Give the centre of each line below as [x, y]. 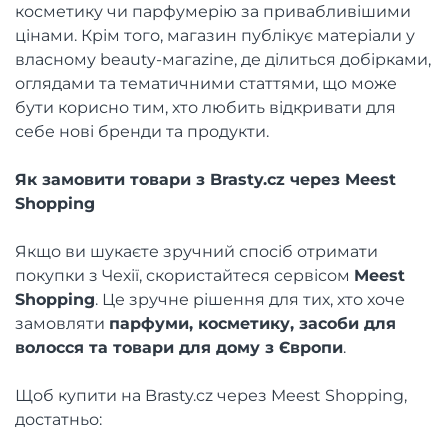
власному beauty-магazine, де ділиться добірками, [223, 59]
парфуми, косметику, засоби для [252, 323]
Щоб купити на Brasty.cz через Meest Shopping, [211, 395]
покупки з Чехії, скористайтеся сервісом [184, 275]
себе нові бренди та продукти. [142, 131]
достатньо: [58, 419]
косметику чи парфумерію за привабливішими [213, 11]
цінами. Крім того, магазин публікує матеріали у [215, 35]
